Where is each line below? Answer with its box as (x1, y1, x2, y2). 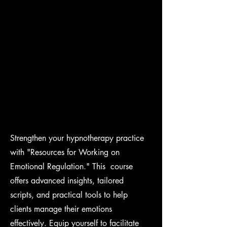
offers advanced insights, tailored (10, 175, 124, 186)
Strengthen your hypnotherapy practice (10, 133, 144, 143)
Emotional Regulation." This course (10, 161, 133, 172)
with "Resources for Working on (10, 147, 120, 158)
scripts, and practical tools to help (10, 190, 128, 200)
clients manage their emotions (10, 204, 112, 214)
